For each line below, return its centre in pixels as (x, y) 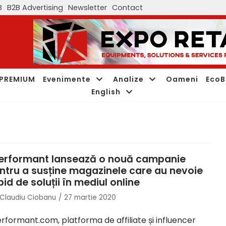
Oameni (182, 79)
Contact (127, 7)
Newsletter (88, 7)
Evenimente (67, 79)
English (106, 92)
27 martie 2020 (90, 197)
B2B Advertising (35, 7)
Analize (128, 79)
